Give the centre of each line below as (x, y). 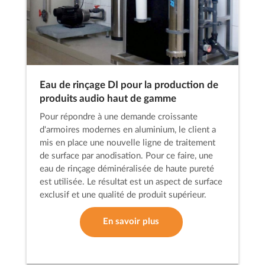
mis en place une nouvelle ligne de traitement (128, 143)
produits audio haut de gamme (108, 98)
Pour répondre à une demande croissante (119, 117)
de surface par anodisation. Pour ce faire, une (127, 156)
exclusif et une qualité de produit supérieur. (123, 195)
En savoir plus (131, 222)
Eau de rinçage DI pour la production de (129, 85)
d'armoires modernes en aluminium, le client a (128, 130)
